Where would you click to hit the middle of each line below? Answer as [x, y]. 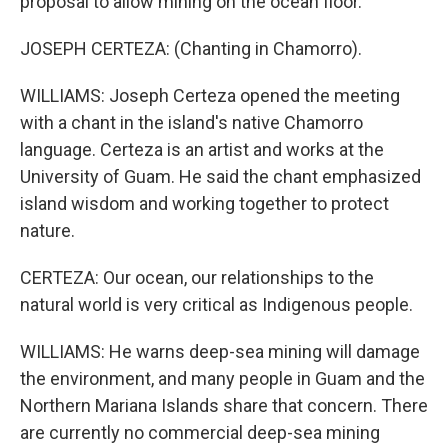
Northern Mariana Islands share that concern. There [224, 405]
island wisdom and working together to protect [204, 203]
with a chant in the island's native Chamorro [191, 122]
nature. [47, 230]
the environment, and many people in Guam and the [222, 378]
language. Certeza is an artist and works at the [202, 149]
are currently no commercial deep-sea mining [200, 432]
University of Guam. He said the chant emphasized [220, 176]
